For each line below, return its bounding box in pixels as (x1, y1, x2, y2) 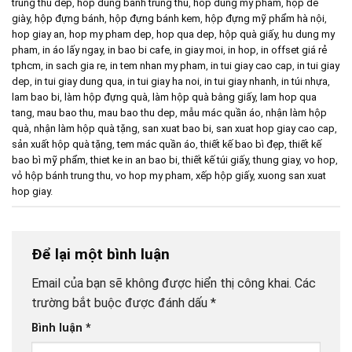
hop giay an (12, 27, 64, 40)
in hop (228, 43, 256, 56)
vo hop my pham (115, 169, 191, 181)
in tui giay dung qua (35, 75, 123, 87)
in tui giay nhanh (204, 75, 277, 87)
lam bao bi (12, 90, 60, 103)
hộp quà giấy (219, 27, 277, 40)
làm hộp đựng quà (64, 90, 148, 103)
